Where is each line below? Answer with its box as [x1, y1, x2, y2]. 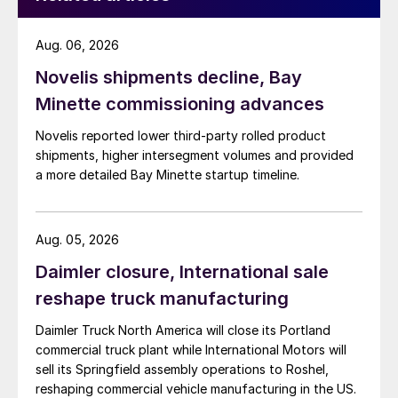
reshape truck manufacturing [36, 288, 289, 310]
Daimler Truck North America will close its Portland [36, 322, 330, 338]
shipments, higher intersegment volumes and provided [36, 147, 354, 163]
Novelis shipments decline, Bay [36, 67, 302, 89]
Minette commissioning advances [36, 93, 324, 115]
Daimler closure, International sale [36, 261, 329, 283]
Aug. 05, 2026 [36, 232, 119, 248]
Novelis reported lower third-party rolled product [36, 128, 326, 144]
